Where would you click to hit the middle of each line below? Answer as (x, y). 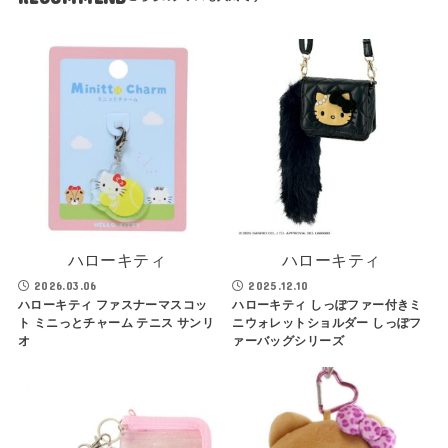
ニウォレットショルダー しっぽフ (327, 323)
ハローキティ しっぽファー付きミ (327, 305)
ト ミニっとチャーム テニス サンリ (116, 323)
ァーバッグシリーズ (288, 341)
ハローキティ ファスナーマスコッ (112, 305)
